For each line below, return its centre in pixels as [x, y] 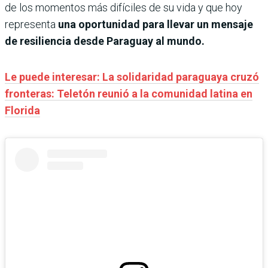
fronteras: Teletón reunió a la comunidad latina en [129, 93]
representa [31, 24]
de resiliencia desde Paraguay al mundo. [105, 41]
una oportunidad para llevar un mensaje [156, 24]
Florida [22, 110]
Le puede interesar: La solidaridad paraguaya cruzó [132, 77]
